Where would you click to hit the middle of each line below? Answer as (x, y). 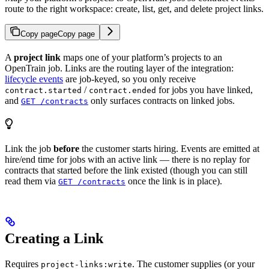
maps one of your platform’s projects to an (141, 57)
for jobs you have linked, (204, 89)
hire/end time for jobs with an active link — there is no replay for (127, 159)
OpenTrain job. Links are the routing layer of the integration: (119, 68)
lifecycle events (34, 79)
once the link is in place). (174, 181)
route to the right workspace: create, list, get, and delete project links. (134, 8)
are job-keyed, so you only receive (129, 79)
